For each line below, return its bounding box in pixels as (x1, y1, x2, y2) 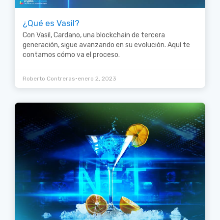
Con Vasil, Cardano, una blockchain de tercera (23, 30, 165, 39)
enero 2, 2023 (78, 75, 116, 82)
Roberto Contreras (23, 75, 75, 82)
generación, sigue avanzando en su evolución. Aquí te (23, 40, 190, 49)
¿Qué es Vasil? (23, 18, 80, 28)
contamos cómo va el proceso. (23, 50, 120, 59)
